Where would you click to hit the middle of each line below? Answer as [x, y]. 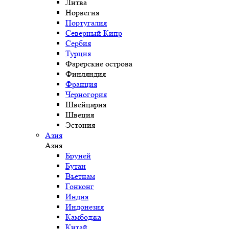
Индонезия [85, 207]
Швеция [80, 115]
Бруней [78, 156]
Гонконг [80, 187]
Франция [81, 84]
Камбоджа [83, 217]
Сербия [78, 43]
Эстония [80, 125]
